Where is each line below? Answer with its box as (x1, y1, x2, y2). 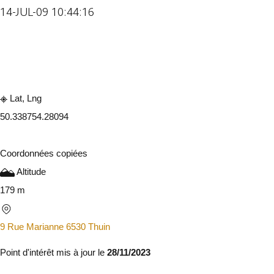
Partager (156, 49, 190, 59)
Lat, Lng (7, 93, 42, 104)
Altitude (15, 166, 46, 177)
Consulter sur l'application (25, 49, 127, 59)
